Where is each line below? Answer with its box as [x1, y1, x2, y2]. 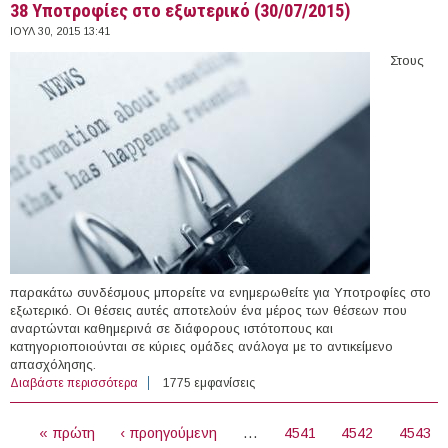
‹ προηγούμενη [120, 424, 218, 441]
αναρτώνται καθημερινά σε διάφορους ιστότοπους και [10, 320, 333, 336]
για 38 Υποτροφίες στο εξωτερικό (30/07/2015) [138, 375, 392, 390]
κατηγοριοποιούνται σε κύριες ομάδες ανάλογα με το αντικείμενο [10, 338, 393, 354]
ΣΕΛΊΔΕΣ [10, 406, 61, 424]
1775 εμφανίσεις [163, 375, 255, 390]
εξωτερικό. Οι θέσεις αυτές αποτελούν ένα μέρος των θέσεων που [10, 302, 407, 318]
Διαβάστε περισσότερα [10, 375, 138, 390]
